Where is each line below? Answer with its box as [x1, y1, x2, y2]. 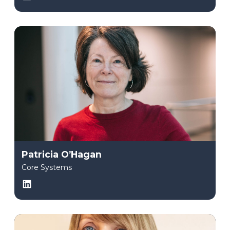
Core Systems [22, 163, 72, 172]
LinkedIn [32, 178, 63, 188]
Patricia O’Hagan [22, 148, 102, 160]
